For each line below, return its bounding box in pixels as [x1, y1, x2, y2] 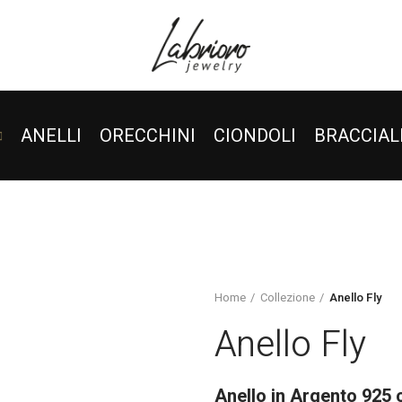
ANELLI [20, 122, 82, 149]
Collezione [260, 289, 315, 306]
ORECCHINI [99, 122, 196, 149]
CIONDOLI [213, 122, 296, 149]
